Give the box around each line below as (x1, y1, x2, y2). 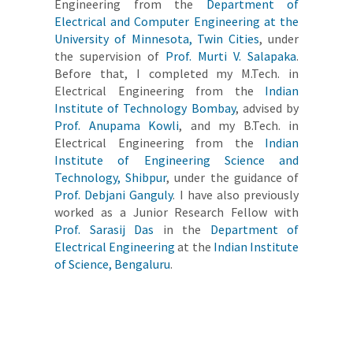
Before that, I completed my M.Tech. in (54, 65, 299, 82)
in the (154, 221, 210, 238)
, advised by (235, 100, 299, 117)
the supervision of (54, 48, 165, 65)
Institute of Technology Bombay (54, 100, 236, 117)
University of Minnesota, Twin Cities (54, 31, 260, 47)
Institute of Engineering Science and (54, 152, 299, 169)
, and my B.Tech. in (179, 117, 299, 134)
